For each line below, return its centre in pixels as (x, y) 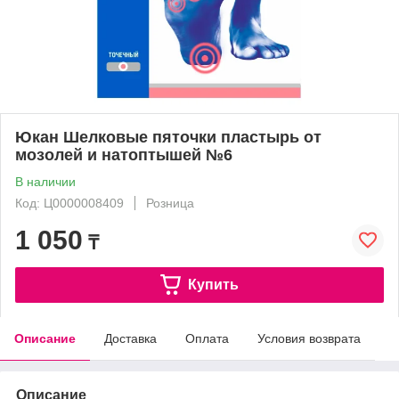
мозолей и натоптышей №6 (124, 155)
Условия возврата (309, 338)
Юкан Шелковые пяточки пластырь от (168, 137)
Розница (170, 203)
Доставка (130, 338)
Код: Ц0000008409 (69, 203)
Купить (213, 284)
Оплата (207, 338)
